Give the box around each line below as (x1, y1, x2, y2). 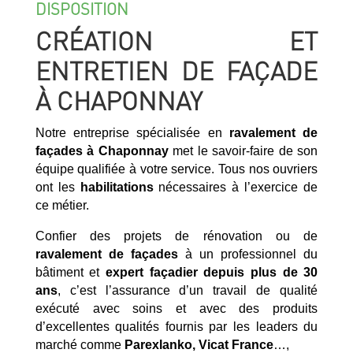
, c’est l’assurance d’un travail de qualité (57, 283, 318, 297)
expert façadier (106, 265, 198, 279)
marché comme (35, 337, 124, 351)
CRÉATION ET (35, 24, 318, 57)
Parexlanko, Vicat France (124, 337, 273, 351)
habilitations (80, 180, 154, 194)
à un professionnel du (177, 247, 318, 261)
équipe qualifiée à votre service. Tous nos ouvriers (35, 162, 318, 176)
